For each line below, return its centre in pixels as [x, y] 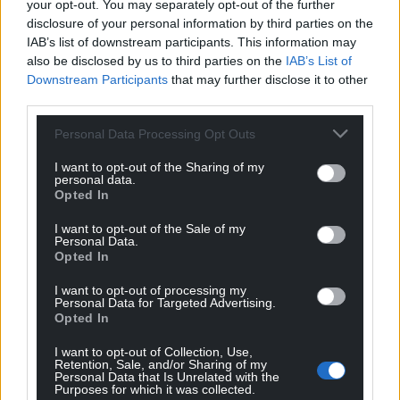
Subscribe [67, 160]
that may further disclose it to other [268, 79]
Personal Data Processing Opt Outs [155, 133]
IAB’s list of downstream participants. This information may [192, 42]
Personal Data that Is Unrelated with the [167, 377]
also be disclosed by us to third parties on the [156, 61]
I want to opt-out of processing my [150, 290]
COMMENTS [71, 327]
